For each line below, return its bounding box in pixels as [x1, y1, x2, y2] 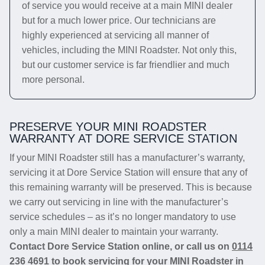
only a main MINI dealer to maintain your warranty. [9, 227, 218, 237]
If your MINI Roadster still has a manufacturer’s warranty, [9, 153, 245, 163]
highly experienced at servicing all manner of [22, 30, 209, 40]
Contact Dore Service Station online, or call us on [9, 241, 232, 251]
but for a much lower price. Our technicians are [22, 15, 216, 25]
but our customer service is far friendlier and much [22, 60, 230, 70]
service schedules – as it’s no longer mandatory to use [9, 212, 236, 222]
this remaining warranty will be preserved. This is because [9, 182, 252, 192]
